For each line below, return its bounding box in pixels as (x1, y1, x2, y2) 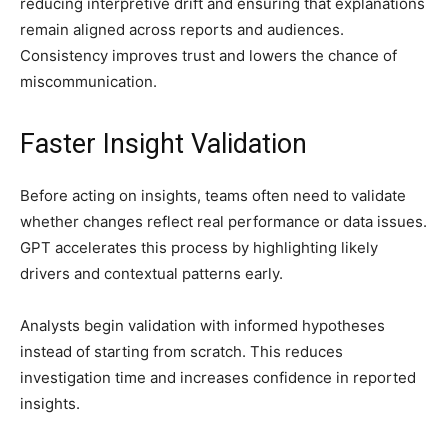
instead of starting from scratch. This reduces (20, 342, 343, 362)
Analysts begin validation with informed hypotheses (20, 316, 385, 336)
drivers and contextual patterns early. (20, 264, 287, 284)
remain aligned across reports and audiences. (20, 20, 344, 40)
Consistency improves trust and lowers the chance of (20, 46, 397, 66)
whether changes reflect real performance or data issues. (20, 212, 427, 232)
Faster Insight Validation (20, 128, 307, 161)
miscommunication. (20, 72, 157, 92)
